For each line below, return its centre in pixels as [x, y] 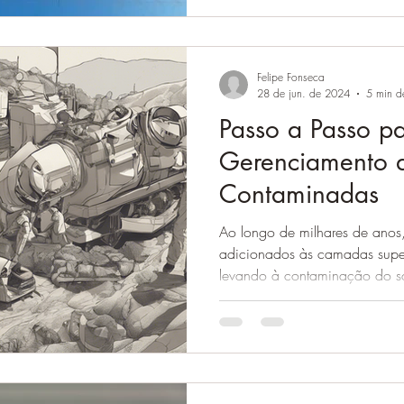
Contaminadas [299, 194]
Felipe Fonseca [291, 77]
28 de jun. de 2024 [303, 93]
